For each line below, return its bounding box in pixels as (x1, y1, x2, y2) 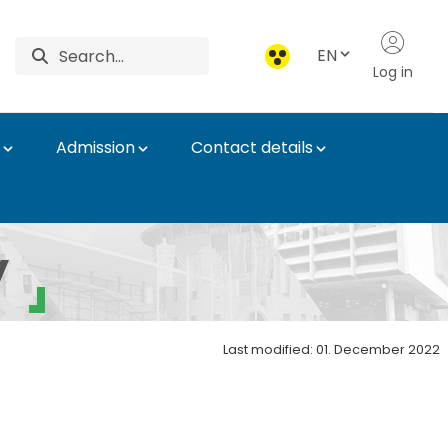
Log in (372, 61, 413, 82)
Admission (56, 136, 135, 159)
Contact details (191, 136, 313, 159)
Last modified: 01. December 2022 (223, 341, 440, 358)
